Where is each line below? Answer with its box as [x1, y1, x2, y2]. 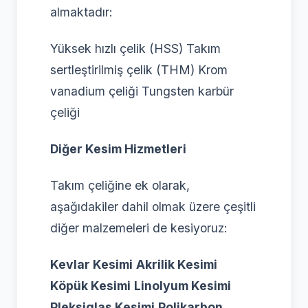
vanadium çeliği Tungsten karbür [50, 83, 234, 98]
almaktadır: [50, 4, 113, 19]
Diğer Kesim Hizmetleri [50, 141, 186, 156]
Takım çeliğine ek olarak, [50, 177, 190, 192]
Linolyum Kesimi [134, 278, 231, 293]
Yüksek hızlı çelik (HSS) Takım [50, 41, 221, 56]
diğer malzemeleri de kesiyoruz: [50, 220, 228, 235]
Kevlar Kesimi [50, 256, 133, 272]
